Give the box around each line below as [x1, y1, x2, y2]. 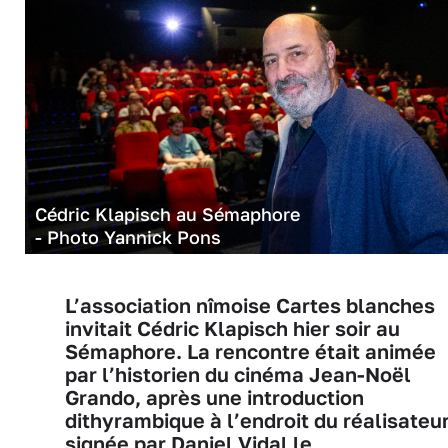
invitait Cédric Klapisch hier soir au [65, 316, 400, 340]
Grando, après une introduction [65, 385, 364, 409]
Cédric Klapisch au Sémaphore [35, 202, 300, 225]
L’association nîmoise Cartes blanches [65, 293, 435, 317]
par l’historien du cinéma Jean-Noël [65, 362, 411, 386]
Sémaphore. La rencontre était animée [65, 339, 436, 363]
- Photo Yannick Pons [35, 225, 221, 248]
